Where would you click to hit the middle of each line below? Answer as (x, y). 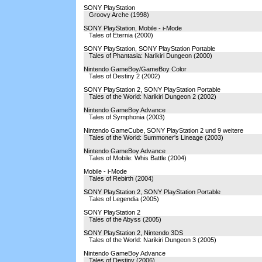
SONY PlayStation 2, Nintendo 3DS (133, 233)
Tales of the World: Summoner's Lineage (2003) (156, 137)
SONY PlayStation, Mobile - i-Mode (133, 28)
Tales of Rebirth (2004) (121, 178)
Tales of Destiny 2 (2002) (125, 76)
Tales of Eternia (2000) (121, 35)
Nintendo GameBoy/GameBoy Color (135, 69)
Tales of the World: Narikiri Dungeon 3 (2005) (153, 240)
